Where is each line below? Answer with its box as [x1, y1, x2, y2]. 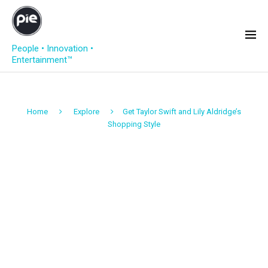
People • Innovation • [12, 43, 93, 54]
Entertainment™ [12, 54, 72, 65]
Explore [74, 107, 99, 116]
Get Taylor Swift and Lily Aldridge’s [123, 107, 241, 116]
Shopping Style [108, 120, 160, 129]
